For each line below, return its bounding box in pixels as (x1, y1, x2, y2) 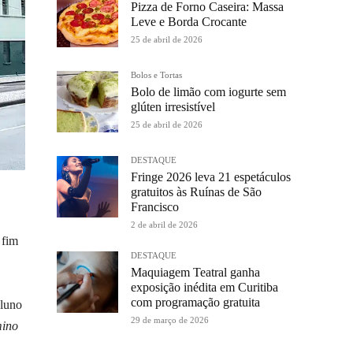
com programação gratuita (131, 295, 260, 309)
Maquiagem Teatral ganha (131, 266, 260, 279)
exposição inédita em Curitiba (131, 281, 278, 294)
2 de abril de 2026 (131, 220, 198, 229)
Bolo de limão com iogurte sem (131, 85, 286, 98)
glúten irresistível (131, 100, 215, 113)
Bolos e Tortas (131, 70, 182, 80)
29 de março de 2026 (131, 315, 209, 325)
